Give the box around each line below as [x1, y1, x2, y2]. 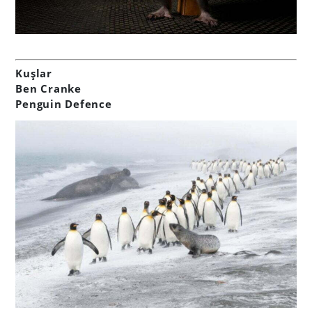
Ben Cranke [15, 81, 81, 96]
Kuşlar [15, 66, 52, 81]
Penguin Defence [15, 97, 112, 111]
